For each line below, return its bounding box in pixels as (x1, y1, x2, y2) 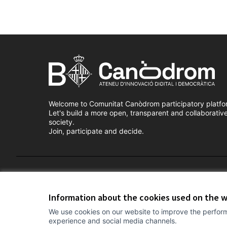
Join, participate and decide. (49, 127, 144, 135)
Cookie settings (104, 172, 156, 180)
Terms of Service (49, 172, 104, 180)
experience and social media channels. (49, 216, 177, 225)
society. (49, 118, 74, 126)
